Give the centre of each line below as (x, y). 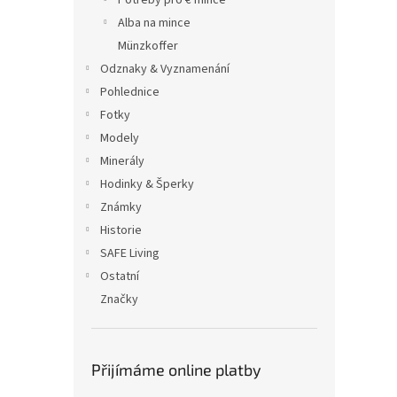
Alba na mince (154, 23)
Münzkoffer (148, 46)
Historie (121, 230)
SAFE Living (130, 253)
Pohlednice (130, 92)
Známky (121, 207)
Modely (120, 138)
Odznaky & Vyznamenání (165, 69)
